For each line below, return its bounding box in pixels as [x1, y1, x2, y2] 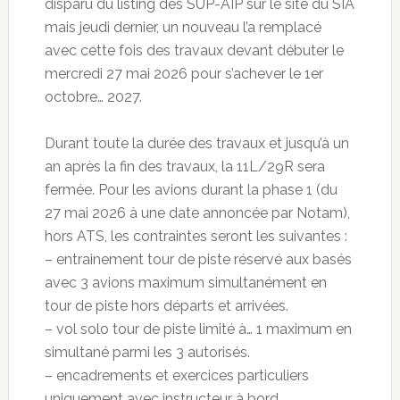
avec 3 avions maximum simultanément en [44, 274, 327, 292]
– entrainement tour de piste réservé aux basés [44, 251, 352, 269]
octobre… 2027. [44, 88, 142, 106]
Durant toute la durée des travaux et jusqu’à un [44, 135, 349, 153]
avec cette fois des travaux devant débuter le [44, 42, 344, 60]
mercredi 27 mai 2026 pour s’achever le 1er [44, 65, 323, 83]
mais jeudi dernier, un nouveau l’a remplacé [44, 19, 321, 37]
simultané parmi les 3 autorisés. [44, 344, 250, 362]
